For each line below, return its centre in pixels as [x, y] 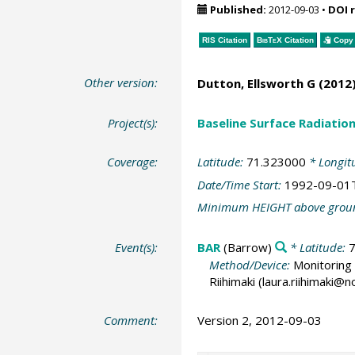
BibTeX [269, 40]
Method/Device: [251, 264]
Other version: [121, 82]
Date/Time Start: [240, 184]
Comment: [131, 320]
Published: [238, 10]
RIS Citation [224, 40]
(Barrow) [246, 247]
